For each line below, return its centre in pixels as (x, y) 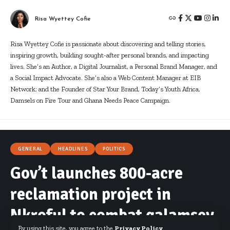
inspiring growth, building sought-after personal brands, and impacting (110, 55)
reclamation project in (91, 194)
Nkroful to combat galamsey (112, 215)
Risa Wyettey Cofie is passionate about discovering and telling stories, (108, 44)
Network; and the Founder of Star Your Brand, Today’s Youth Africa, (105, 89)
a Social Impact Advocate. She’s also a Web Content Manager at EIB (106, 78)
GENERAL (30, 149)
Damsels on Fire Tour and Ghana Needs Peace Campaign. (90, 100)
